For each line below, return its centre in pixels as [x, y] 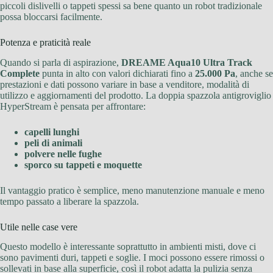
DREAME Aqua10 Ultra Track [187, 62]
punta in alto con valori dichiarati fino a [117, 73]
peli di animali [53, 143]
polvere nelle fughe [63, 154]
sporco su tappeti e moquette [83, 165]
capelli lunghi [52, 132]
